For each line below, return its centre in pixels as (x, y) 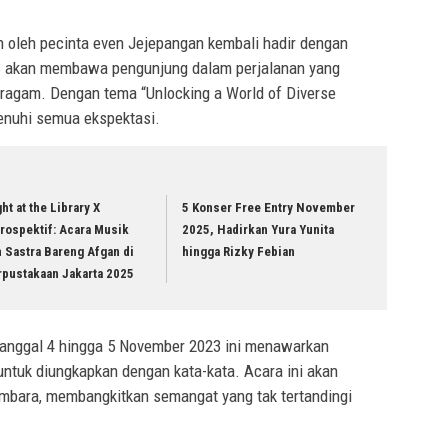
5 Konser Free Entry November (269, 208)
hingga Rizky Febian (239, 252)
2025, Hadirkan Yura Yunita (258, 230)
